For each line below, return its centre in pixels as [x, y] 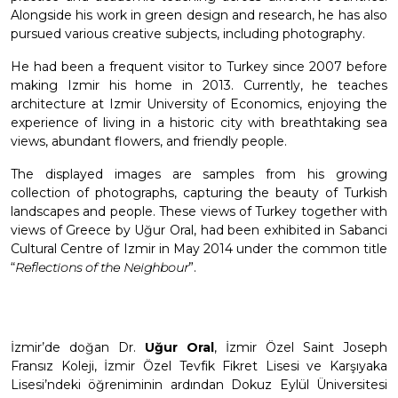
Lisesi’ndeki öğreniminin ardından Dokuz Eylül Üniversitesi [199, 385]
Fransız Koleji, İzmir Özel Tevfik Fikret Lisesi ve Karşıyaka [199, 366]
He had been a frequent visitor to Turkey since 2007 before [199, 67]
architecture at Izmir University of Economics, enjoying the [199, 104]
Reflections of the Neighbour [102, 268]
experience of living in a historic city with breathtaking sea [199, 123]
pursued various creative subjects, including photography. [188, 34]
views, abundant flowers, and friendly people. [149, 142]
